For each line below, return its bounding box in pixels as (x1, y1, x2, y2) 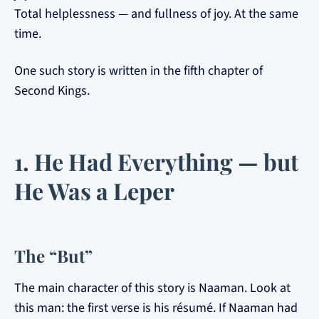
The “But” (14, 244, 93, 267)
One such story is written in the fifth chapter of (14, 62, 263, 80)
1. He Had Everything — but (14, 146, 298, 177)
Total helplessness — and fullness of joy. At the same (14, 5, 298, 23)
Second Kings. (14, 82, 90, 100)
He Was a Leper (14, 175, 174, 206)
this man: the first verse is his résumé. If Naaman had (14, 299, 298, 317)
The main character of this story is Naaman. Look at (14, 279, 291, 297)
